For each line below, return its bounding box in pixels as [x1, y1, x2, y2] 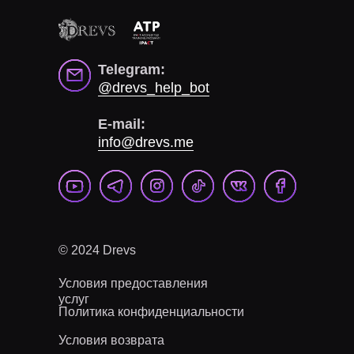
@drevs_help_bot [98, 80, 209, 96]
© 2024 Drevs [58, 243, 136, 257]
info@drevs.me [98, 134, 194, 150]
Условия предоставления [58, 277, 208, 290]
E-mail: [98, 116, 145, 132]
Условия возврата [58, 333, 164, 347]
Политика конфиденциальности [58, 305, 244, 318]
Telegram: [98, 62, 165, 77]
